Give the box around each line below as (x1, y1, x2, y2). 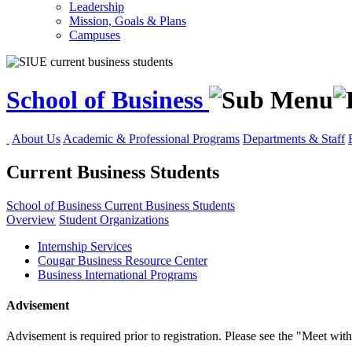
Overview (6, 212, 56, 226)
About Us (12, 131, 60, 145)
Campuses (69, 28, 120, 42)
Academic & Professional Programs (63, 131, 240, 145)
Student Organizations (59, 212, 169, 226)
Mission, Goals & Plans (69, 14, 186, 27)
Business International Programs (38, 267, 197, 281)
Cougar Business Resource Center (38, 253, 207, 267)
